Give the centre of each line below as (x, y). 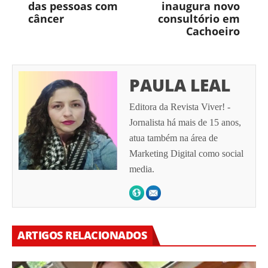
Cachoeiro (213, 31)
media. (142, 169)
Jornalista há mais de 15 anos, (185, 123)
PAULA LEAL (180, 85)
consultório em (199, 19)
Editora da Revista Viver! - (180, 107)
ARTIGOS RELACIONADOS (82, 235)
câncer (46, 19)
